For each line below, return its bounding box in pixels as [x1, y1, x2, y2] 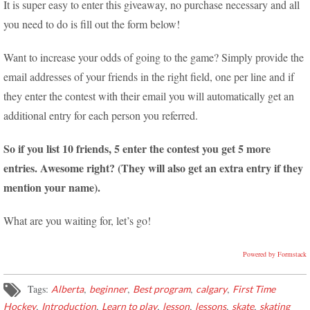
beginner [89, 283, 127, 295]
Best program [133, 283, 190, 295]
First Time [232, 283, 275, 295]
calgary [196, 283, 227, 295]
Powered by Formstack [243, 249, 307, 259]
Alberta [51, 283, 84, 295]
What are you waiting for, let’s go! [3, 213, 151, 228]
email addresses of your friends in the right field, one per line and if [3, 69, 294, 84]
